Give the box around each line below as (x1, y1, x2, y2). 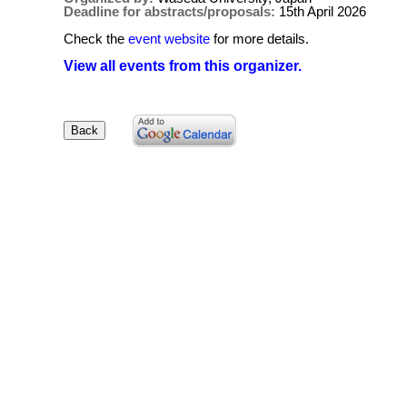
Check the (64, 31, 128, 46)
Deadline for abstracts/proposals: (64, 4, 279, 19)
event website (128, 31, 210, 46)
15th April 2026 (279, 4, 366, 19)
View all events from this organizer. (64, 58, 302, 74)
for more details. (210, 31, 309, 46)
